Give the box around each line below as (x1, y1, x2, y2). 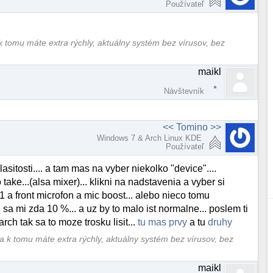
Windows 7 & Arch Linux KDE (97, 133, 205, 143)
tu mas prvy (138, 217, 188, 228)
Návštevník (164, 87, 205, 96)
